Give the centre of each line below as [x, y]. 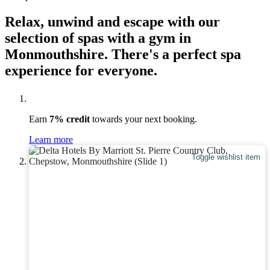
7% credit [70, 119]
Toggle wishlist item [226, 157]
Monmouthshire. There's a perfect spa [123, 54]
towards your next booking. [143, 119]
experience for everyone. [81, 70]
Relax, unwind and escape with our [112, 21]
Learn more [51, 139]
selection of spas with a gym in [98, 38]
